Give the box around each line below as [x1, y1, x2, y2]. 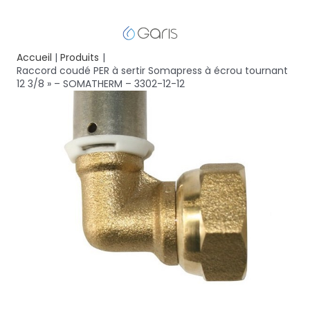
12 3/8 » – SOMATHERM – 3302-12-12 [17, 77, 185, 91]
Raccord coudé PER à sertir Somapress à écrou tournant [17, 64, 288, 78]
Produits [60, 51, 100, 65]
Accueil [17, 51, 52, 65]
